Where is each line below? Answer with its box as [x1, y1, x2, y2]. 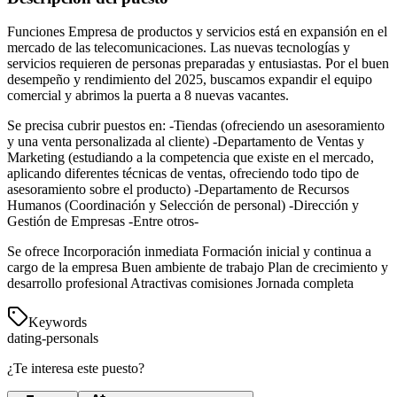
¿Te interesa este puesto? [7, 361, 144, 377]
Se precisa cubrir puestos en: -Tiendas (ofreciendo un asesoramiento [7, 118, 385, 134]
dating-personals [7, 331, 98, 346]
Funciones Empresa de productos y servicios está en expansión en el [7, 24, 387, 40]
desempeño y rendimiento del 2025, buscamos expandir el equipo [7, 72, 372, 88]
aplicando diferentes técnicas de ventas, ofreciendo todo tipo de [7, 166, 359, 182]
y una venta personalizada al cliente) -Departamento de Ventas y [7, 134, 364, 150]
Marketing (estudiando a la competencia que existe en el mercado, [7, 150, 374, 166]
